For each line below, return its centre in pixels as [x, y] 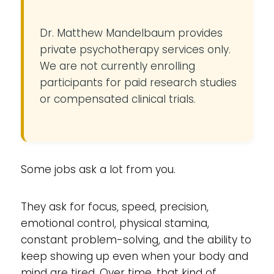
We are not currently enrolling [117, 66]
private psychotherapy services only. [135, 50]
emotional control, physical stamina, [115, 223]
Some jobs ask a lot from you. [98, 169]
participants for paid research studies [138, 83]
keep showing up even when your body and [134, 256]
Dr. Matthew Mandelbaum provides [131, 33]
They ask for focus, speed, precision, [114, 207]
